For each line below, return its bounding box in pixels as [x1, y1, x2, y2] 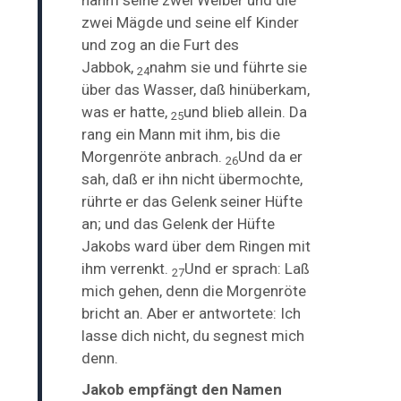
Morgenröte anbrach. [81, 147, 223, 166]
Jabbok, [81, 57, 138, 76]
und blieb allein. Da [183, 102, 308, 121]
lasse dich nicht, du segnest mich [81, 326, 305, 345]
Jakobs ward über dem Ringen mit [81, 236, 311, 255]
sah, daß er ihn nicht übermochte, [81, 169, 303, 188]
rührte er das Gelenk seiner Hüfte [81, 192, 303, 210]
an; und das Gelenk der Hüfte [81, 214, 276, 233]
